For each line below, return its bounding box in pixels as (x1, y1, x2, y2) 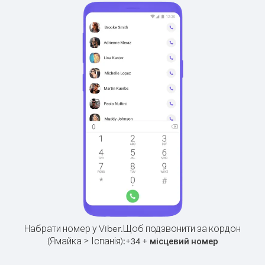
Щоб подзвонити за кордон (123, 222, 241, 234)
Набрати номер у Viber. (24, 222, 123, 234)
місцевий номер (149, 235, 218, 247)
